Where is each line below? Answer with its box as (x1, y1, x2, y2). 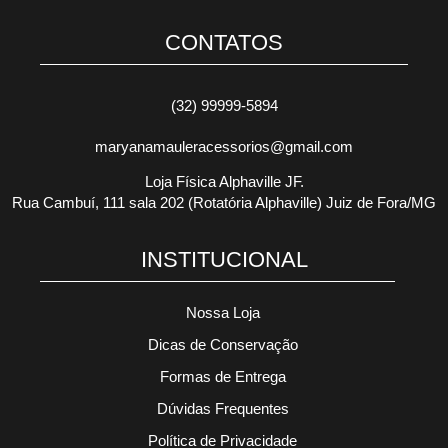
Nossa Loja (185, 304, 260, 321)
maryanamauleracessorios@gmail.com (95, 138, 353, 155)
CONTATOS (165, 30, 283, 56)
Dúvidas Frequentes (156, 400, 289, 417)
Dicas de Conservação (147, 336, 298, 353)
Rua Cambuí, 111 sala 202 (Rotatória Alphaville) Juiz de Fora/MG (12, 195, 436, 212)
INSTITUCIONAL (140, 247, 308, 273)
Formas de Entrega (159, 368, 286, 385)
